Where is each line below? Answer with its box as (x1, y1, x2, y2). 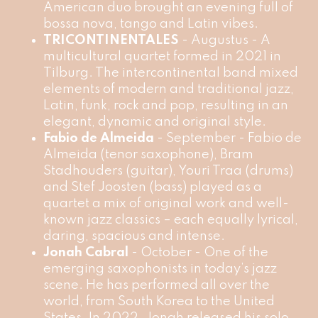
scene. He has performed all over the (43, 278, 270, 292)
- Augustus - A (181, 33, 270, 47)
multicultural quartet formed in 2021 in (43, 50, 281, 63)
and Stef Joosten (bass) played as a (43, 180, 262, 194)
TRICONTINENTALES (43, 33, 182, 47)
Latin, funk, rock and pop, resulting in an (43, 99, 288, 112)
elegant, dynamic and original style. (43, 115, 266, 128)
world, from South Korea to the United (43, 295, 275, 308)
